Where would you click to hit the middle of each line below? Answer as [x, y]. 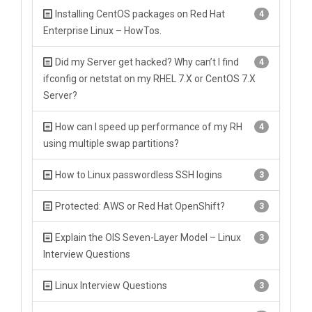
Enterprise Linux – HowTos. [102, 31]
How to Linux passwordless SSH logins [138, 175]
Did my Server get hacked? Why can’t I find [146, 62]
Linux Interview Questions [110, 286]
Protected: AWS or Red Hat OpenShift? [139, 206]
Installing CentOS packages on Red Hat [139, 14]
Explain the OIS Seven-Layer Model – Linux [147, 237]
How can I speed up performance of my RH [148, 127]
